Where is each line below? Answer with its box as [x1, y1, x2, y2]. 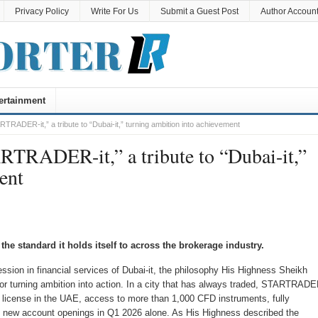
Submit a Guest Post [160, 6, 238, 16]
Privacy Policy [14, 6, 69, 16]
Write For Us [90, 6, 138, 16]
